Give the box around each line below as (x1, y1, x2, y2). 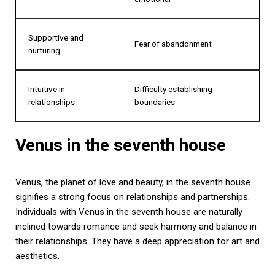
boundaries (134, 96, 175, 107)
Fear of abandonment (134, 38, 212, 48)
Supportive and (28, 32, 83, 42)
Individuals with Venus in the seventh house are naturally (15, 206, 242, 217)
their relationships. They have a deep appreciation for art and (15, 235, 260, 247)
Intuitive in (28, 83, 65, 94)
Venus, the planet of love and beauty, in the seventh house (15, 176, 250, 188)
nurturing (28, 45, 60, 55)
